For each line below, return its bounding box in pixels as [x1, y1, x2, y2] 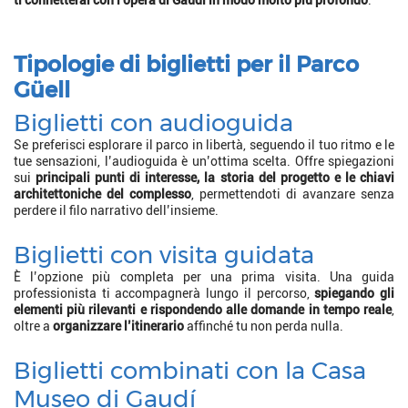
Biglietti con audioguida [14, 107, 293, 138]
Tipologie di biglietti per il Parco [14, 50, 359, 77]
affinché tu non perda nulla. [184, 318, 343, 333]
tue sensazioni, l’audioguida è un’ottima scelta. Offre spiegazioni [14, 153, 394, 168]
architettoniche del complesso [14, 186, 191, 201]
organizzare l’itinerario [53, 318, 184, 333]
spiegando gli [314, 285, 395, 301]
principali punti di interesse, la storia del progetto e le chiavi [36, 169, 395, 185]
